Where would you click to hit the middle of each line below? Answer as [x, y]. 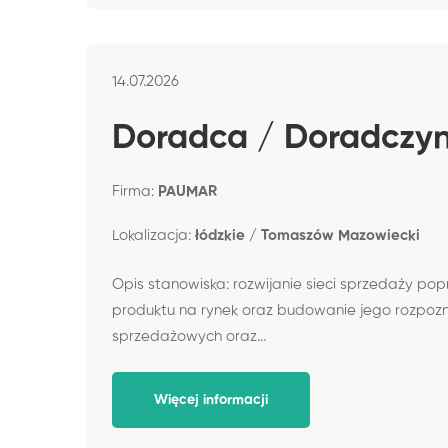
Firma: [135, 191]
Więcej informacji [211, 400]
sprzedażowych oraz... [189, 336]
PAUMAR [187, 191]
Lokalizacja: [153, 235]
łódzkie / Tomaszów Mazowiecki [307, 235]
